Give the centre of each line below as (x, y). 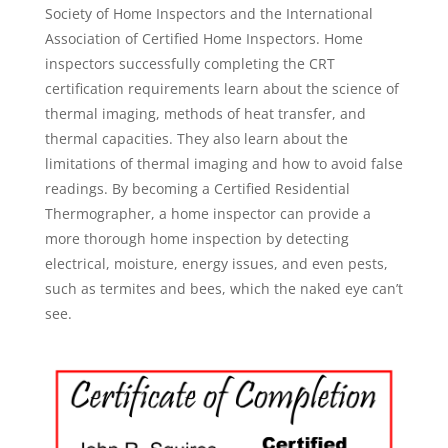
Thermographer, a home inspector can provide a (207, 214)
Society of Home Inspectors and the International (208, 14)
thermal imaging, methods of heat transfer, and (205, 114)
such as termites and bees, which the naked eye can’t (223, 289)
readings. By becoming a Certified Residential (197, 189)
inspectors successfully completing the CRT (189, 64)
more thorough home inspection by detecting (196, 239)
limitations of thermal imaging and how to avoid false (223, 164)
